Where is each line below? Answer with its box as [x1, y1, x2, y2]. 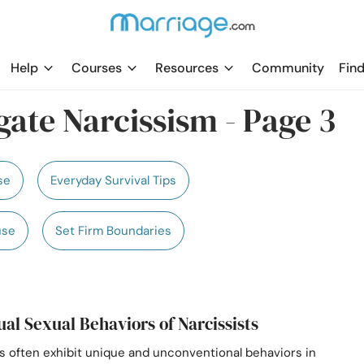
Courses [71, 59, 122, 76]
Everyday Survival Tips [50, 172, 176, 188]
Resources [155, 59, 219, 76]
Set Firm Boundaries [55, 223, 171, 239]
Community [252, 59, 324, 76]
